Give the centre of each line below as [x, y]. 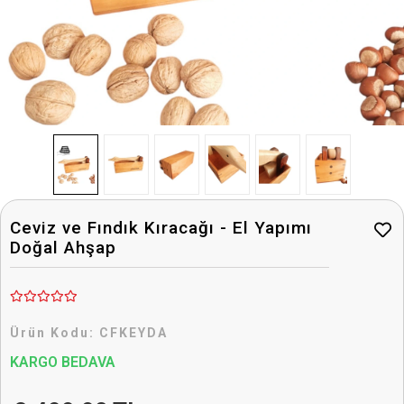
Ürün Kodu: [55, 332]
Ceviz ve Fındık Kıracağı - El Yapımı [161, 227]
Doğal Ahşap [63, 247]
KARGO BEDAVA [63, 362]
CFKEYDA [133, 332]
